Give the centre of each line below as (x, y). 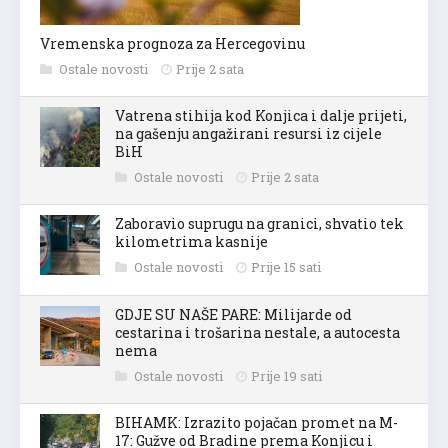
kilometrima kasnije (191, 241)
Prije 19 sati (286, 375)
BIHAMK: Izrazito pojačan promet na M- (256, 422)
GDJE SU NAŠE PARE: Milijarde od (233, 314)
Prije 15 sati (286, 266)
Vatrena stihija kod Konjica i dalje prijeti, (261, 115)
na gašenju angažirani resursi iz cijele (248, 133)
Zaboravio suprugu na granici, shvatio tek (259, 223)
